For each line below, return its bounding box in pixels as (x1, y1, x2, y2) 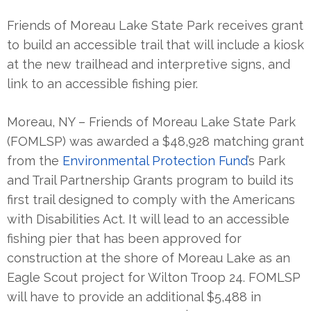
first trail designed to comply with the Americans (7, 192, 295, 207)
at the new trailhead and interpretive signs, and (7, 56, 290, 72)
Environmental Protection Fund (62, 153, 247, 168)
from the (7, 153, 62, 168)
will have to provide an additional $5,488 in (7, 289, 261, 304)
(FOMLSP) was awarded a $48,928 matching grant (7, 133, 304, 149)
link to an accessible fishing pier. (7, 76, 198, 91)
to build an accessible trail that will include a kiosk (7, 37, 304, 52)
